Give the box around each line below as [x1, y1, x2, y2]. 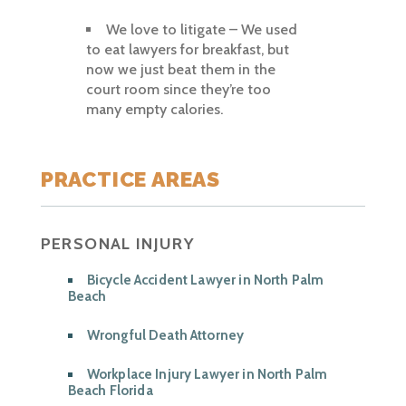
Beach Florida [67, 382, 153, 400]
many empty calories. [85, 101, 223, 119]
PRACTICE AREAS [40, 167, 221, 192]
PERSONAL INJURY [40, 234, 196, 255]
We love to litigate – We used [105, 21, 297, 39]
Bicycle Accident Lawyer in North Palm [86, 272, 324, 289]
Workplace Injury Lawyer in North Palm [86, 366, 328, 383]
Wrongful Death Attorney [86, 327, 245, 344]
